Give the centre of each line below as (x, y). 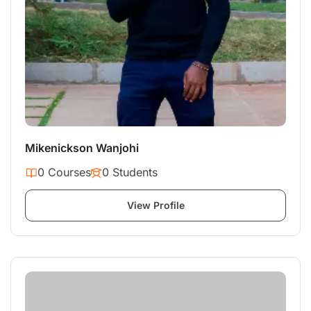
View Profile (155, 205)
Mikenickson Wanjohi (82, 148)
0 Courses (64, 173)
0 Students (130, 173)
